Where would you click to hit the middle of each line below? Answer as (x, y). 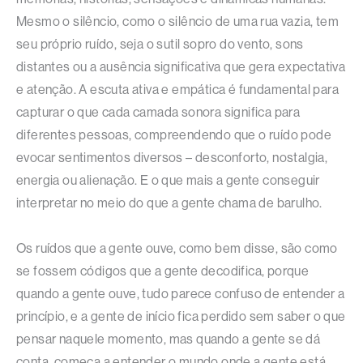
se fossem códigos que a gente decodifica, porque (163, 271)
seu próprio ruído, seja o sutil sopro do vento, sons (160, 44)
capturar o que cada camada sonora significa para (158, 112)
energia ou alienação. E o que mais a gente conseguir (168, 180)
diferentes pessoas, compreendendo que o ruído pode (174, 135)
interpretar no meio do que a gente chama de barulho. (169, 203)
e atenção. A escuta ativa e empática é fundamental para (177, 89)
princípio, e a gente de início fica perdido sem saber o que (181, 316)
